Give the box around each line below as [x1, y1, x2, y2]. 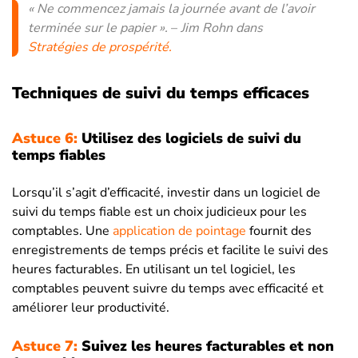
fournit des [246, 222, 312, 241]
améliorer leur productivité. [12, 299, 169, 317]
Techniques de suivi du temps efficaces [12, 82, 309, 105]
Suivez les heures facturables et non [78, 336, 334, 356]
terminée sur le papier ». [28, 19, 168, 38]
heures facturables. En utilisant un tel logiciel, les [12, 261, 296, 279]
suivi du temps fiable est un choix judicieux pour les [12, 203, 307, 221]
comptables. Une [12, 222, 113, 241]
